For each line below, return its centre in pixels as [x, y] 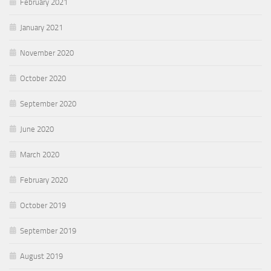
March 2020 [40, 154]
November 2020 [47, 53]
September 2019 [48, 230]
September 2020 [48, 103]
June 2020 [37, 129]
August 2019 [41, 256]
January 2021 [41, 27]
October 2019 [43, 205]
